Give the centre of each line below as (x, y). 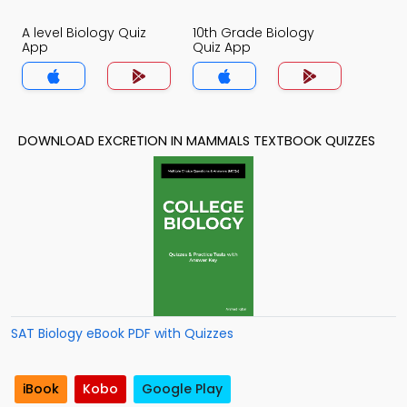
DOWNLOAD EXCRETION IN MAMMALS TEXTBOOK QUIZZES (197, 141)
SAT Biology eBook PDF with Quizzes (122, 333)
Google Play (182, 389)
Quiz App (222, 47)
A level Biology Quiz (84, 33)
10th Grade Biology (253, 33)
